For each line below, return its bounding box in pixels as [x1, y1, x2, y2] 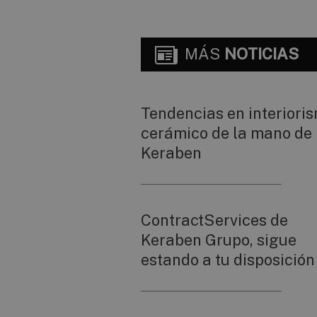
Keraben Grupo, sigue [141, 230, 296, 249]
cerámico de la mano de [141, 123, 312, 142]
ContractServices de [141, 210, 288, 229]
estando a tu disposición [141, 250, 315, 269]
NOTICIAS [224, 45, 299, 64]
